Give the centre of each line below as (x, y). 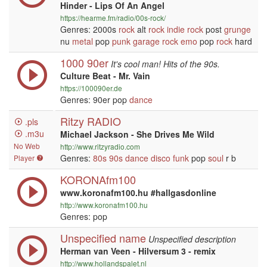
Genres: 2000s (89, 29)
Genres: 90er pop (95, 100)
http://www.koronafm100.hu (104, 205)
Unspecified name (103, 238)
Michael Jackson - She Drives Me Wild (137, 134)
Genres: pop (84, 216)
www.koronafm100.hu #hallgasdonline (138, 193)
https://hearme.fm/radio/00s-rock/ (113, 18)
